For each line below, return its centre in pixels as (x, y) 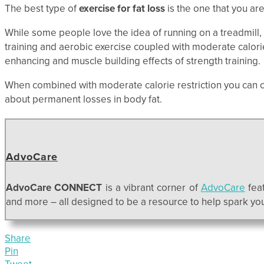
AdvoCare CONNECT (54, 187)
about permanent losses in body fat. (83, 99)
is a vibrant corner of (151, 187)
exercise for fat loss (122, 8)
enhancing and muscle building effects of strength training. (133, 61)
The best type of (42, 8)
